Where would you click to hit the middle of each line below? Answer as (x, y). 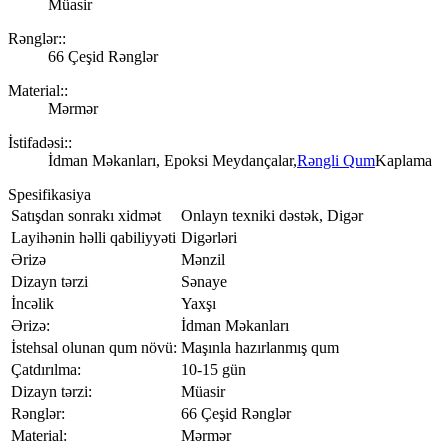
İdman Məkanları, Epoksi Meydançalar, (172, 160)
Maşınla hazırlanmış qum (260, 347)
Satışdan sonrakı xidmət (86, 215)
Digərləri (209, 237)
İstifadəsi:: (40, 142)
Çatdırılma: (46, 369)
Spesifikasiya (49, 194)
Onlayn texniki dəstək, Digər (272, 215)
